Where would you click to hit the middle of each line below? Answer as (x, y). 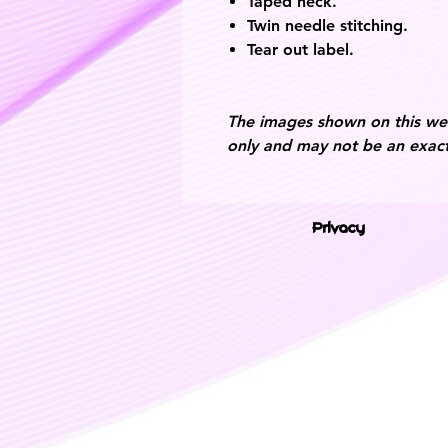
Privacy (339, 226)
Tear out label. (300, 49)
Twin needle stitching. (327, 25)
